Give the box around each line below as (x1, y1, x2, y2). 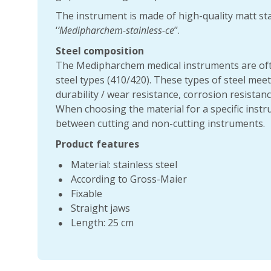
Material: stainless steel (71, 158, 177, 171)
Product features (56, 137, 139, 151)
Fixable (71, 187, 102, 200)
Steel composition (56, 44, 144, 57)
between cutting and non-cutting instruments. (56, 117, 265, 130)
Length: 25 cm (71, 216, 134, 229)
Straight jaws (71, 201, 130, 215)
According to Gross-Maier (71, 172, 187, 186)
